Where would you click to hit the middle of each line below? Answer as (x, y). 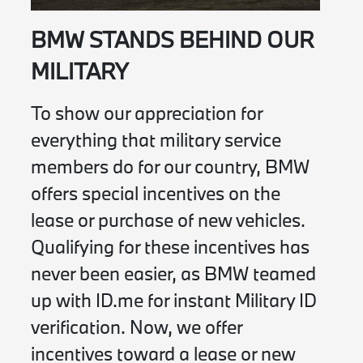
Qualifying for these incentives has (171, 247)
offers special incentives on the (156, 193)
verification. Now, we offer (137, 327)
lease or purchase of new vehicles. (169, 220)
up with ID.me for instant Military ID (174, 300)
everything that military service (156, 140)
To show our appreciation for (147, 113)
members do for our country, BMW (171, 167)
